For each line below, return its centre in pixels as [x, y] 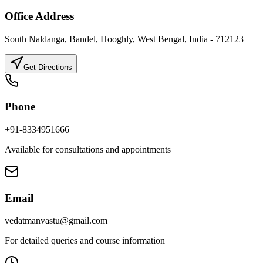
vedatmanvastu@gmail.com [56, 221]
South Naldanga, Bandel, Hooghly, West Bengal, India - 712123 [124, 39]
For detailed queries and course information [85, 241]
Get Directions [48, 67]
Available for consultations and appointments [88, 149]
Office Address [39, 16]
